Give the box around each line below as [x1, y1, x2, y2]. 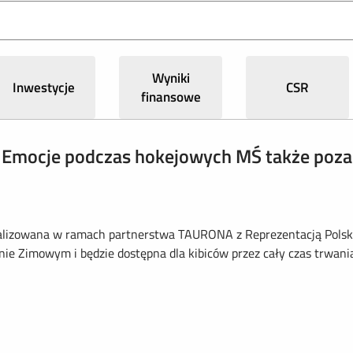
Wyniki [151, 68, 190, 88]
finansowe [140, 87, 201, 107]
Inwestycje [13, 77, 76, 98]
